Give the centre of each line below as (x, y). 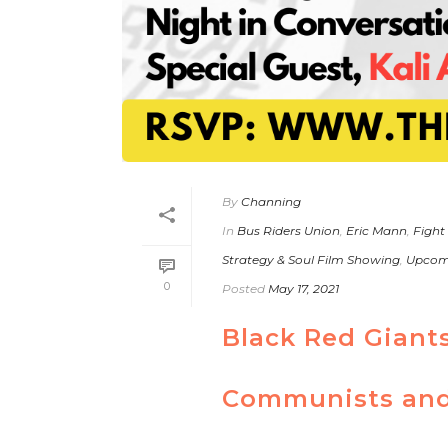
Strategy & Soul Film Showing (311, 260)
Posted (243, 289)
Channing (271, 202)
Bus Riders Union (288, 231)
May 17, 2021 (303, 289)
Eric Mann (376, 231)
